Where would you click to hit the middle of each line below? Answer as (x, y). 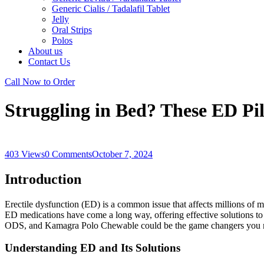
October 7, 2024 (122, 154)
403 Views (25, 154)
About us (45, 51)
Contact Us (49, 62)
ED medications (34, 214)
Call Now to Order (40, 82)
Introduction (43, 179)
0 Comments (68, 154)
